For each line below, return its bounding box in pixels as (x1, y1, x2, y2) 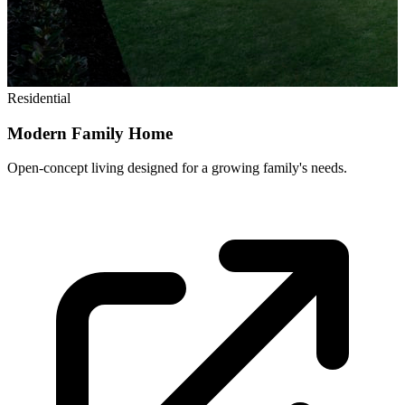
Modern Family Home (7, 123, 173, 143)
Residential (7, 89, 71, 106)
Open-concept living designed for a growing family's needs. (7, 160, 347, 176)
